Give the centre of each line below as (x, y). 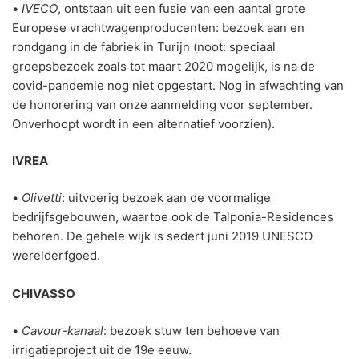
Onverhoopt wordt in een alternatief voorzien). (143, 124)
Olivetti (42, 198)
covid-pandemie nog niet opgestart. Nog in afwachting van (178, 86)
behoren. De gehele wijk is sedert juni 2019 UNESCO (162, 236)
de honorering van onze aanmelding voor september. (162, 105)
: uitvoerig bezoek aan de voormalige (166, 198)
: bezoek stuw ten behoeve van (192, 331)
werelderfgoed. (56, 256)
